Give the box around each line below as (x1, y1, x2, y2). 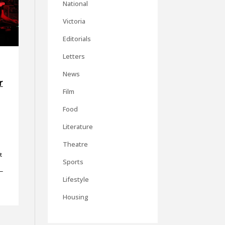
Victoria (62, 17, 85, 26)
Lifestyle (62, 175, 89, 184)
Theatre (62, 140, 88, 149)
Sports (62, 157, 83, 167)
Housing (62, 192, 88, 202)
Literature (62, 122, 93, 132)
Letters (62, 52, 85, 61)
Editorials (62, 34, 91, 44)
